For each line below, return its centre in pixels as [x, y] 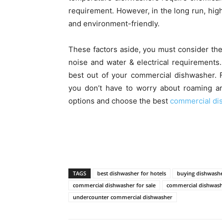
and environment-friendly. [114, 24]
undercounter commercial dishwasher [123, 197]
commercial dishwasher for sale [114, 185]
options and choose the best [119, 101]
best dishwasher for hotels [132, 173]
